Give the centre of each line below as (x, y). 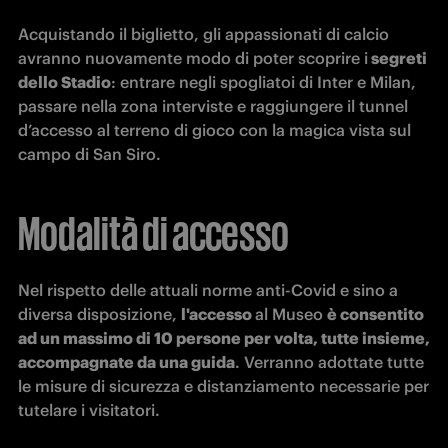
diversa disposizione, (99, 314)
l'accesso (218, 314)
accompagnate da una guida (126, 362)
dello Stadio (64, 82)
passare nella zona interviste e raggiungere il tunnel (213, 106)
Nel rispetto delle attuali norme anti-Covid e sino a (208, 290)
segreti (397, 58)
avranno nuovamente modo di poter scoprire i (193, 58)
